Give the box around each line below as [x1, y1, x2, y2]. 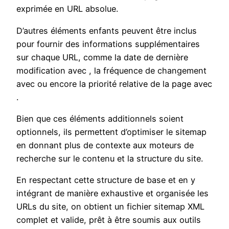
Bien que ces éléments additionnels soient [16, 113, 184, 124]
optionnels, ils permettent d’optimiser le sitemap [16, 127, 207, 138]
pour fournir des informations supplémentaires [16, 38, 200, 49]
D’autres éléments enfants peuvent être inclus [16, 25, 197, 36]
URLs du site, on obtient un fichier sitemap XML [16, 201, 204, 212]
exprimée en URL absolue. [16, 4, 118, 14]
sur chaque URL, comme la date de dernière [16, 52, 188, 62]
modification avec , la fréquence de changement [16, 65, 207, 76]
